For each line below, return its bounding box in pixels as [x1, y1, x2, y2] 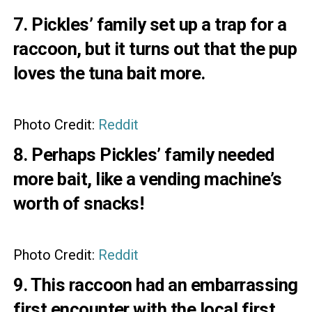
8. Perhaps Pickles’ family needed [13, 143, 274, 165]
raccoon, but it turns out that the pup [13, 38, 297, 59]
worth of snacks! [13, 192, 144, 214]
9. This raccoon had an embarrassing [13, 274, 298, 295]
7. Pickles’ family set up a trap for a [13, 13, 287, 35]
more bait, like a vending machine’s [13, 168, 282, 189]
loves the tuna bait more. [13, 62, 205, 84]
